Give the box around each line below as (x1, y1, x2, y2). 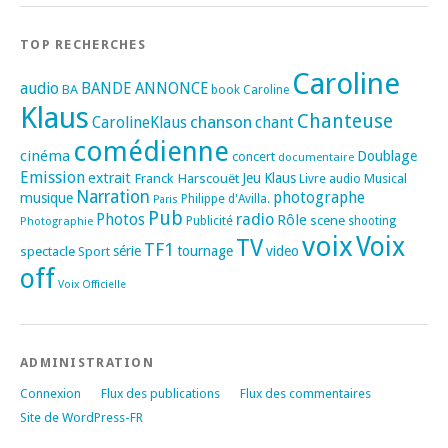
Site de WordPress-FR (20, 409, 143, 425)
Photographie (20, 213, 93, 228)
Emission (20, 167, 85, 187)
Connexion (20, 385, 81, 401)
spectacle (20, 242, 75, 259)
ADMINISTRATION (20, 354, 154, 370)
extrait (88, 168, 131, 187)
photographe (273, 188, 365, 207)
